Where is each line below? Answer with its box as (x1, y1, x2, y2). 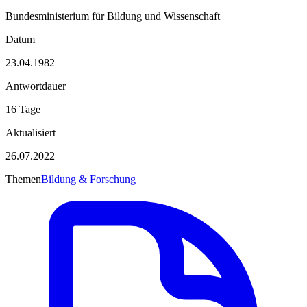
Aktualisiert (5, 126, 56, 138)
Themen (5, 173, 41, 185)
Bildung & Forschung (41, 173, 136, 185)
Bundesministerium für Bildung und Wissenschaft (5, 10, 220, 22)
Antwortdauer (5, 79, 66, 92)
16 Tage (5, 103, 40, 115)
